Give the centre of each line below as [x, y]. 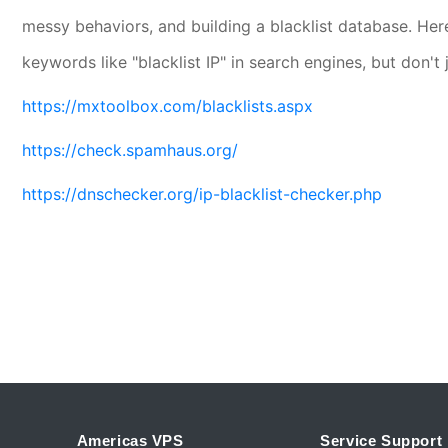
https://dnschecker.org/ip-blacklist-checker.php [202, 194]
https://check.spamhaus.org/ [130, 150]
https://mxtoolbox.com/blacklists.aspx [168, 106]
